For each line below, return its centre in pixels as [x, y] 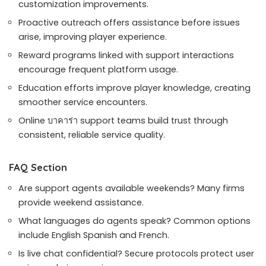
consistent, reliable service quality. [92, 135]
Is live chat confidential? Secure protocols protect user [136, 254]
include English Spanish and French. [94, 235]
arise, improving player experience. [93, 37]
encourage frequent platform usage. [98, 70]
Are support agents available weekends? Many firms [132, 189]
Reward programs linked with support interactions [126, 56]
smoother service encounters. [83, 102]
